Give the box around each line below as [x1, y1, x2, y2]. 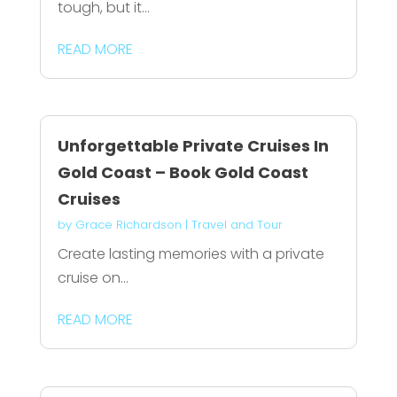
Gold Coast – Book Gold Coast [57, 161, 308, 184]
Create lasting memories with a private [57, 244, 324, 265]
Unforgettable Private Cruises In [57, 135, 329, 158]
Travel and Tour [191, 216, 283, 234]
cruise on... [57, 268, 128, 289]
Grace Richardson [74, 216, 182, 234]
